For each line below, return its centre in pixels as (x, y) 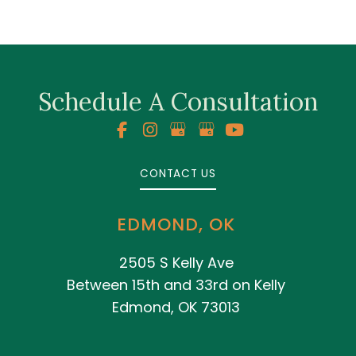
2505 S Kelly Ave (176, 262)
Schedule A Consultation (178, 101)
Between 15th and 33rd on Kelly (176, 284)
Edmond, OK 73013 (176, 307)
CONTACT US (178, 173)
